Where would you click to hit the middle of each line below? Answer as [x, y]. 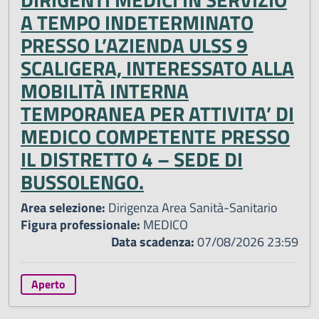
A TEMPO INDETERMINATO [137, 23]
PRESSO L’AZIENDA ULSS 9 [134, 46]
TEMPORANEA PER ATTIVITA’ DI [157, 114]
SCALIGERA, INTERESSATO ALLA [157, 68]
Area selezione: [63, 208]
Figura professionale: [80, 225]
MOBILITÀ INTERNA [105, 91]
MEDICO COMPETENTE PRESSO [155, 137]
